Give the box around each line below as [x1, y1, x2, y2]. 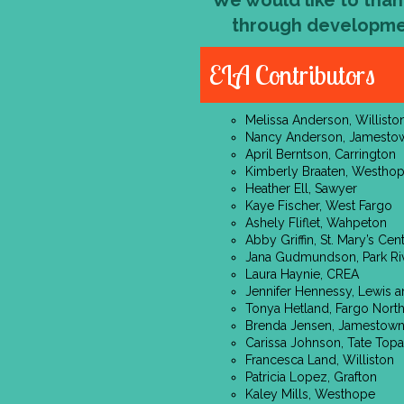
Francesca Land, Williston [245, 353, 394, 367]
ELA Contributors [209, 58, 375, 92]
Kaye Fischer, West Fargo [245, 198, 392, 213]
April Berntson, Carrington [245, 147, 396, 161]
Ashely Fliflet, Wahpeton [245, 216, 387, 230]
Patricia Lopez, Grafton [245, 370, 377, 384]
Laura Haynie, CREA [245, 267, 359, 281]
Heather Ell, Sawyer [245, 181, 357, 196]
